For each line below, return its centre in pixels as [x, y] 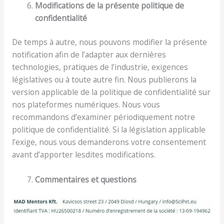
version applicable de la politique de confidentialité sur [111, 92]
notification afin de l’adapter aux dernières [89, 55]
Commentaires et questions [86, 179]
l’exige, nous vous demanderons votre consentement [109, 142]
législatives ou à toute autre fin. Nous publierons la [104, 80]
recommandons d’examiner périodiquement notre [103, 117]
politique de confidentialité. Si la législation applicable [108, 130]
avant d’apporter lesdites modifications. [85, 155]
